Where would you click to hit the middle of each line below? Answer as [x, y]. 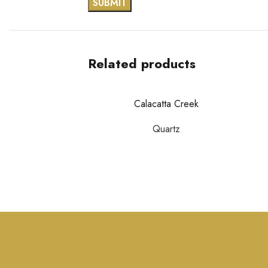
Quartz [166, 129]
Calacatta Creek [166, 103]
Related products [141, 63]
